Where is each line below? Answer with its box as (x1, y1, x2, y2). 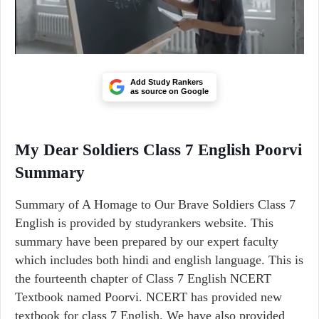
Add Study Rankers (130, 78, 203, 86)
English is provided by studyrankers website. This (15, 216, 273, 230)
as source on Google (130, 87, 209, 95)
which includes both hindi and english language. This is (15, 253, 303, 267)
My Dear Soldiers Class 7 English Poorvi (15, 141, 302, 159)
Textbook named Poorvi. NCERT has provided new (15, 290, 282, 304)
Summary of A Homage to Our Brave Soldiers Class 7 (15, 197, 296, 211)
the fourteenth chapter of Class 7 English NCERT (15, 271, 271, 286)
